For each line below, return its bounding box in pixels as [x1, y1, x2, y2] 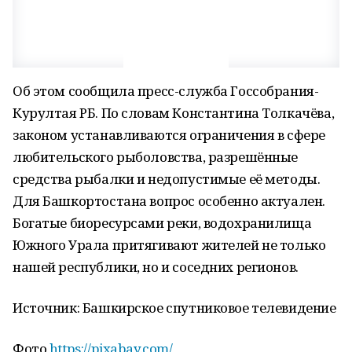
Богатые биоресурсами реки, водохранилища [13, 214, 312, 232]
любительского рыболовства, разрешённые [13, 148, 299, 166]
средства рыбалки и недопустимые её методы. [13, 170, 321, 188]
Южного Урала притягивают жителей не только [13, 236, 326, 254]
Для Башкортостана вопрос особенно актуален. [13, 192, 325, 210]
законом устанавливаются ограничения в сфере [13, 126, 325, 144]
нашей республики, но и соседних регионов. [13, 258, 299, 276]
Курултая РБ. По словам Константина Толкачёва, [13, 104, 335, 122]
